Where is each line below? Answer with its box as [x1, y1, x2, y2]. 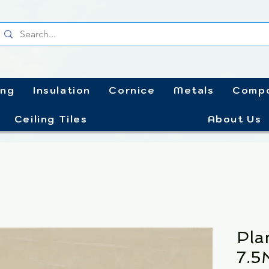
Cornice [109, 84, 156, 96]
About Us [207, 113, 262, 125]
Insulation [32, 84, 91, 96]
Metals [174, 84, 214, 96]
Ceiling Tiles [14, 113, 88, 125]
